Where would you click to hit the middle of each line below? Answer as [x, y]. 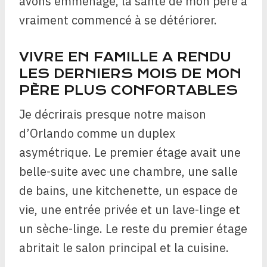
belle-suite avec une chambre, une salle [128, 172]
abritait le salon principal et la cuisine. [124, 248]
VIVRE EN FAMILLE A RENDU [125, 57]
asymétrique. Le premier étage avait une [130, 153]
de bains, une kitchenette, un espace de [128, 191]
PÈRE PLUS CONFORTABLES [128, 91]
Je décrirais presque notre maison [113, 114]
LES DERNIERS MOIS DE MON [130, 74]
